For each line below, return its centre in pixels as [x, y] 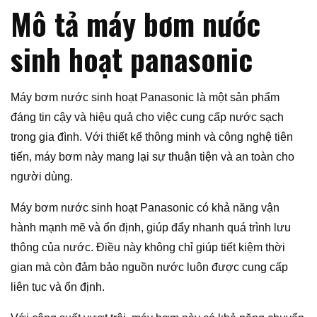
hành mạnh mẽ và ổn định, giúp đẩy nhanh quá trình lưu [151, 228]
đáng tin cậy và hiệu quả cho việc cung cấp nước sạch [147, 117]
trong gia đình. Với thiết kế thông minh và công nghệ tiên [152, 137]
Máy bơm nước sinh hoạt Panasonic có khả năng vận [145, 208]
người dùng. [42, 177]
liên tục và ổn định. [58, 287]
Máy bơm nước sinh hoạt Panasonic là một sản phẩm [145, 98]
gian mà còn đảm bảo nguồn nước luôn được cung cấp [149, 267]
